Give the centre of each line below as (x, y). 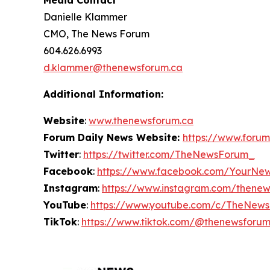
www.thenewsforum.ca (141, 121)
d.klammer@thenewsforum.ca (113, 67)
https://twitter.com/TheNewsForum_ (169, 154)
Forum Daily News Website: (113, 137)
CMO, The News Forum (96, 34)
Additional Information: (103, 94)
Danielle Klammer (85, 17)
